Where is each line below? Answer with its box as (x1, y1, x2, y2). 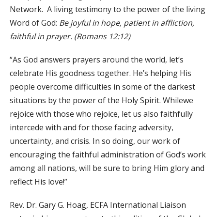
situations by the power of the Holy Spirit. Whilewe (10, 94, 193, 106)
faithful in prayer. (10, 31, 74, 42)
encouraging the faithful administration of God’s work (10, 149, 206, 160)
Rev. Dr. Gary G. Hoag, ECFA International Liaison (10, 199, 186, 210)
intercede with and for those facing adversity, (10, 122, 173, 133)
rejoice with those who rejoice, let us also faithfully (10, 108, 193, 119)
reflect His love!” (10, 176, 67, 187)
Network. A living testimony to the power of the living (10, 3, 205, 15)
